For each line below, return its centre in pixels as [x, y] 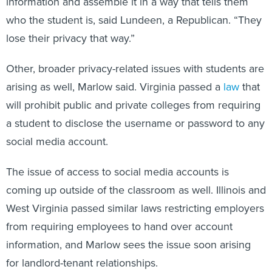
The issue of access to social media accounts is [117, 159]
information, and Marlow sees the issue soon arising [128, 232]
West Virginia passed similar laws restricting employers [135, 195]
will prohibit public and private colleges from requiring [133, 92]
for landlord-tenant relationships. [82, 250]
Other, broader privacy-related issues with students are [135, 56]
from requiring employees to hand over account [119, 213]
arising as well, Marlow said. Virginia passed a [115, 74]
